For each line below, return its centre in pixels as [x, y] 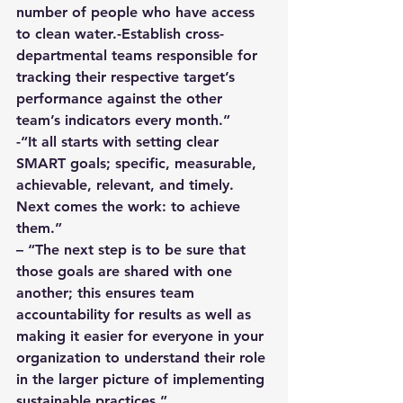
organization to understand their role [143, 358]
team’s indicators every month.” [123, 120]
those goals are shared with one [126, 271]
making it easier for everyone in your [142, 336]
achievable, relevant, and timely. [127, 185]
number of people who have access [138, 12]
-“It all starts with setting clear [120, 142]
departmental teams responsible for [139, 55]
